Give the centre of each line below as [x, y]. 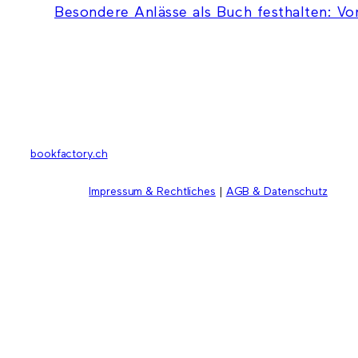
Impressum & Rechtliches [152, 191]
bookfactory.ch [69, 154]
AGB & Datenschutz [276, 191]
